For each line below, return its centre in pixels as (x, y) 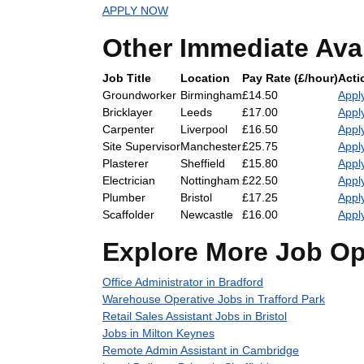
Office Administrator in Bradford (183, 282)
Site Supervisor (141, 146)
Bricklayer (128, 112)
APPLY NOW (135, 11)
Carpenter (128, 129)
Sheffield (203, 163)
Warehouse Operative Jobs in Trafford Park (214, 299)
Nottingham (210, 180)
